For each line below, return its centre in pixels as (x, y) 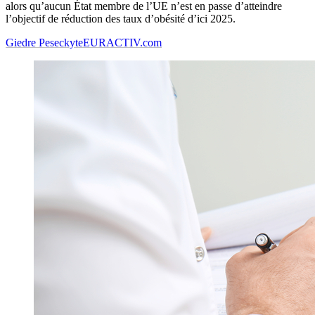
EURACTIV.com (122, 43)
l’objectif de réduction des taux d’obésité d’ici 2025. (121, 19)
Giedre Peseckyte (44, 43)
